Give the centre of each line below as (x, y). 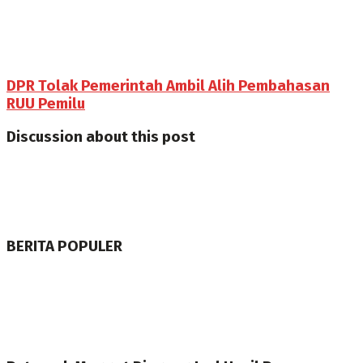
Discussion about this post (101, 137)
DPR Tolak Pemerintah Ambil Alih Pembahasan (168, 85)
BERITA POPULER (64, 246)
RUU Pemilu (46, 103)
